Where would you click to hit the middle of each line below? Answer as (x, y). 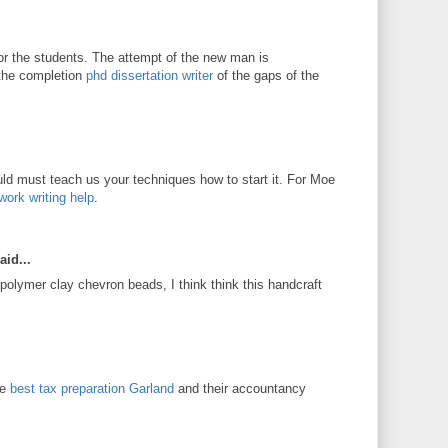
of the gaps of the (266, 75)
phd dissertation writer (149, 75)
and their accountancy (240, 388)
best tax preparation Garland (92, 388)
